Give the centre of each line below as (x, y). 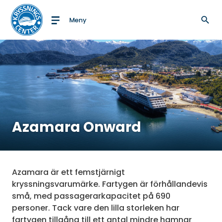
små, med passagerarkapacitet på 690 (91, 196)
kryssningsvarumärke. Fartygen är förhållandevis (110, 184)
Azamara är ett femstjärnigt (68, 172)
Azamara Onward (77, 127)
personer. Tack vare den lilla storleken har (96, 208)
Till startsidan (53, 28)
